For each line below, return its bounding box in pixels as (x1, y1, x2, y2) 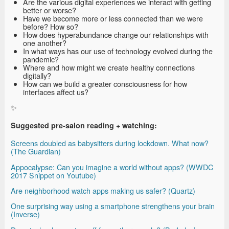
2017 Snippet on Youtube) (11, 169, 96, 180)
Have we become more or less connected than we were (23, 12, 203, 24)
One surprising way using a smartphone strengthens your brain (11, 200, 215, 212)
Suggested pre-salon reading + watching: (11, 120, 157, 131)
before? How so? (23, 20, 78, 32)
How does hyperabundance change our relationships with (23, 29, 209, 40)
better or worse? (23, 4, 76, 15)
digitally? (23, 70, 51, 81)
